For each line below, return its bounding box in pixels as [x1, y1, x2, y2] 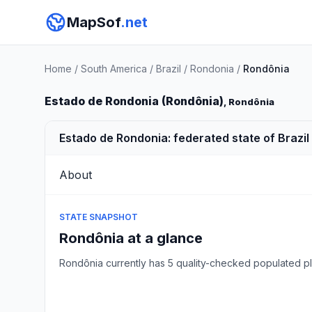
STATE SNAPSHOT [59, 212, 138, 222]
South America [81, 63, 147, 75]
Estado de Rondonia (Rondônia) [45, 94, 224, 108]
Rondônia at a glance [59, 230, 203, 247]
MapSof [67, 14, 120, 31]
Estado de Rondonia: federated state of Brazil [59, 131, 309, 145]
